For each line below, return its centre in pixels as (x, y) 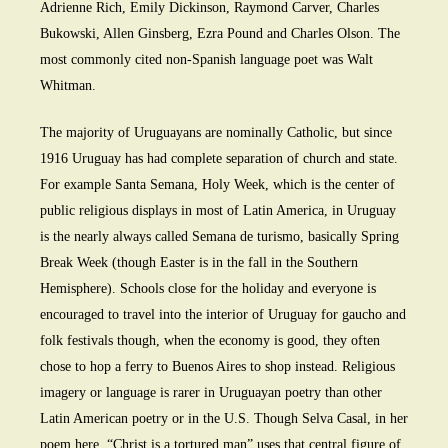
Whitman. (68, 86)
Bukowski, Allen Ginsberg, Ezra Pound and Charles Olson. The (220, 34)
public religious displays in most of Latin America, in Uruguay (218, 211)
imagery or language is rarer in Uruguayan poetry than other (211, 393)
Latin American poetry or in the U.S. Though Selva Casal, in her (224, 419)
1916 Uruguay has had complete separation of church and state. (219, 159)
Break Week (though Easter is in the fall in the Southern (199, 263)
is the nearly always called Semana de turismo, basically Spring (219, 237)
